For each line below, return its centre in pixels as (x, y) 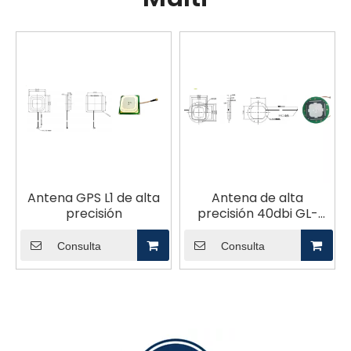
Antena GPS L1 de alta (94, 197)
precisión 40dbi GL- (257, 213)
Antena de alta (257, 197)
